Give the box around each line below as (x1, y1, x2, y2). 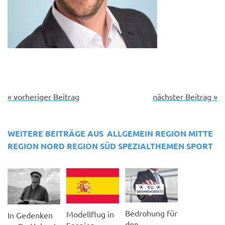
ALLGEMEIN (107, 128, 153, 139)
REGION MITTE (155, 128, 213, 139)
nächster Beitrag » (153, 91, 217, 101)
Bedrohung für (125, 208, 178, 218)
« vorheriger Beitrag (8, 91, 79, 101)
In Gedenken (8, 210, 53, 220)
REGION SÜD (67, 140, 116, 151)
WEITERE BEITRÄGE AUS (8, 128, 103, 139)
